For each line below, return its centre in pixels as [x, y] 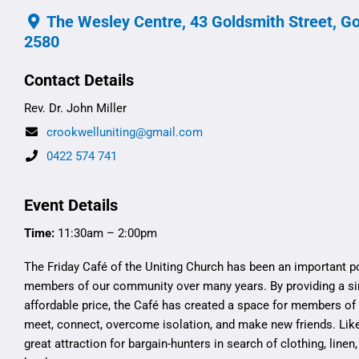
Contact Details [79, 81]
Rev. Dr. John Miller [75, 109]
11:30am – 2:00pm [106, 233]
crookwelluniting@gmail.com [124, 133]
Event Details [71, 205]
